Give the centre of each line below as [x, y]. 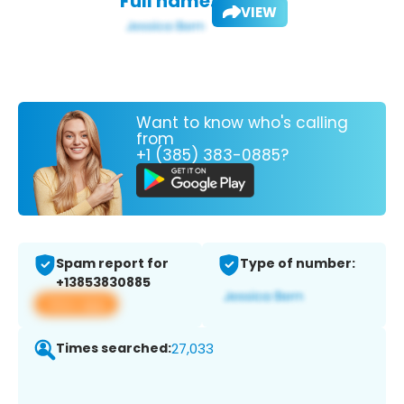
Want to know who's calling [242, 122]
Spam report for [112, 264]
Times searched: [114, 349]
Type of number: [298, 264]
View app [76, 304]
